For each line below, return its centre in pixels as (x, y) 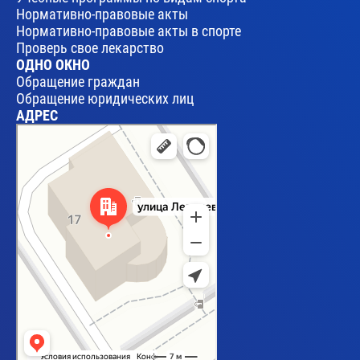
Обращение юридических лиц (105, 98)
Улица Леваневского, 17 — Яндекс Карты (100, 140)
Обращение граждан (78, 81)
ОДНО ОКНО (53, 64)
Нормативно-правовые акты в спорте (129, 31)
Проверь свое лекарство (90, 47)
